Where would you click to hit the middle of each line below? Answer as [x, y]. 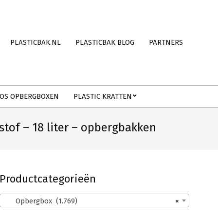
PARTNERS [166, 42]
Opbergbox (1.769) [41, 201]
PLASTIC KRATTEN [103, 96]
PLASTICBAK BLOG [105, 42]
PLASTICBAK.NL [36, 42]
